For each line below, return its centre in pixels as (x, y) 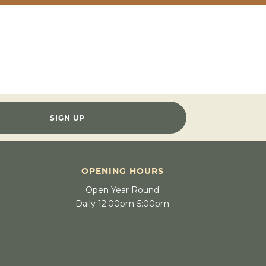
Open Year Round (123, 190)
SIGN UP (68, 118)
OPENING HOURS (122, 171)
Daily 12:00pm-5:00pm (123, 203)
